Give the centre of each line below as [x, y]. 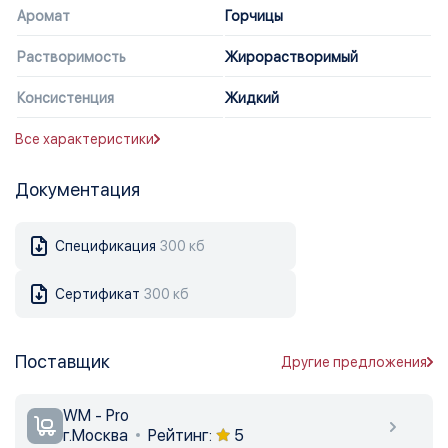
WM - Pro [96, 415]
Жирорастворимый [291, 57]
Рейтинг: [180, 435]
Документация [77, 189]
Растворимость [71, 57]
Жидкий [252, 98]
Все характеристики [84, 139]
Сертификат [97, 294]
